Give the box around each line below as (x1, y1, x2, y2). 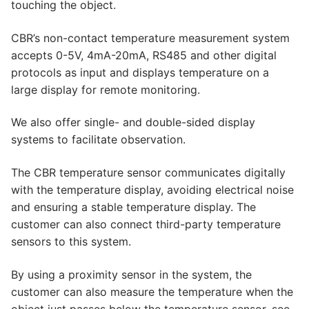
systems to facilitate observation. (11, 132, 186, 147)
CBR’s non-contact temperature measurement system (11, 30, 290, 45)
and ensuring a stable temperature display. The (11, 200, 256, 215)
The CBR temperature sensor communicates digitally (11, 166, 286, 180)
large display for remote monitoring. (11, 82, 200, 97)
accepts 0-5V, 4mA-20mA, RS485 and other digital (11, 48, 277, 62)
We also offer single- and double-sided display (11, 115, 255, 130)
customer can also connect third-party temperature (11, 217, 281, 232)
